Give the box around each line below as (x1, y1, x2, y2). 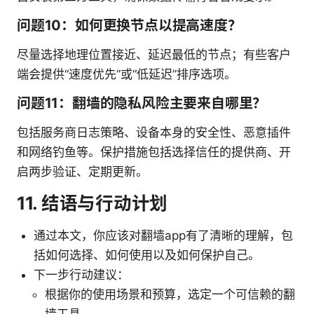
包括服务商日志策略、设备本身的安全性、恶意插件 (17, 125, 291, 140)
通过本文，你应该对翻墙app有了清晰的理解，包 (34, 228, 293, 243)
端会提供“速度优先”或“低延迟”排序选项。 (17, 67, 236, 82)
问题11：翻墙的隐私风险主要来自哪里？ (17, 95, 267, 112)
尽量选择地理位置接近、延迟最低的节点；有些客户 (17, 48, 291, 62)
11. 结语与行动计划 (17, 192, 168, 214)
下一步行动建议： (34, 268, 129, 282)
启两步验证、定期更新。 (17, 165, 148, 179)
